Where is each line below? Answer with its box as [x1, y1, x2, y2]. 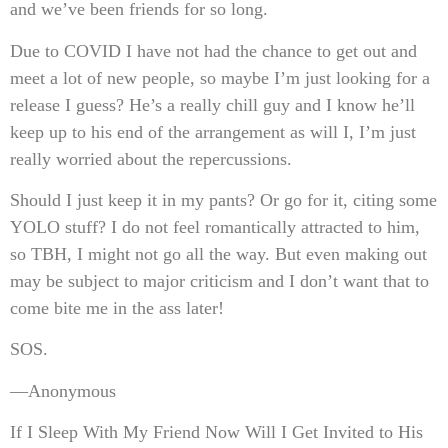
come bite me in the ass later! [10, 297, 224, 318]
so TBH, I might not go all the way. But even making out [10, 243, 427, 264]
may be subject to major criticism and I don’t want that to [10, 270, 429, 291]
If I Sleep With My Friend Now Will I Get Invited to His [10, 422, 423, 443]
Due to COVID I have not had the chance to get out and [10, 40, 417, 61]
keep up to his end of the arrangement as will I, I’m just [10, 121, 416, 142]
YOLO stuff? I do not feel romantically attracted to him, [10, 216, 420, 237]
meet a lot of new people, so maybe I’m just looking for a [10, 67, 430, 88]
